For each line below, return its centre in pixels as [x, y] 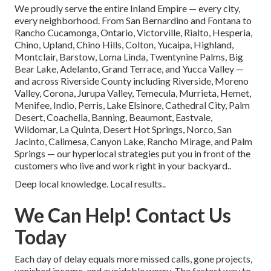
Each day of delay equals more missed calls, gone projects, [133, 259]
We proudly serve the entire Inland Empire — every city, [127, 8]
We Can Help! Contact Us [123, 215]
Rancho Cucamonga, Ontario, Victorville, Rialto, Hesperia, [133, 33]
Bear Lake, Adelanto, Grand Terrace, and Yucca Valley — [129, 69]
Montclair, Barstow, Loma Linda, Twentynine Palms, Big [129, 57]
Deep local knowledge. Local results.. [90, 184]
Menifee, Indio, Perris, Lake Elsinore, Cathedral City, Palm [132, 105]
